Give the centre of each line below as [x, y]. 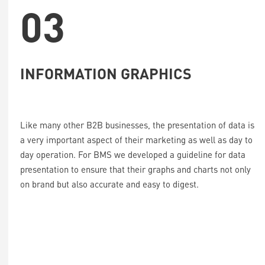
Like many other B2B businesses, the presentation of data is [137, 125]
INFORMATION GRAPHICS [106, 73]
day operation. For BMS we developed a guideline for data [133, 154]
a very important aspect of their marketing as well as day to [136, 140]
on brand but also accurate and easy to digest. [111, 184]
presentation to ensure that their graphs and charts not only [135, 169]
